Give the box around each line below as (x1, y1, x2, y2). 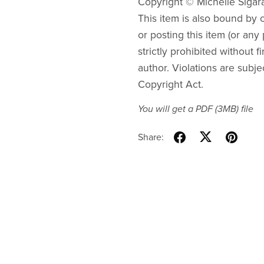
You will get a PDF (137, 103, 215, 115)
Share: (137, 131, 164, 143)
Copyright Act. (137, 78, 203, 91)
